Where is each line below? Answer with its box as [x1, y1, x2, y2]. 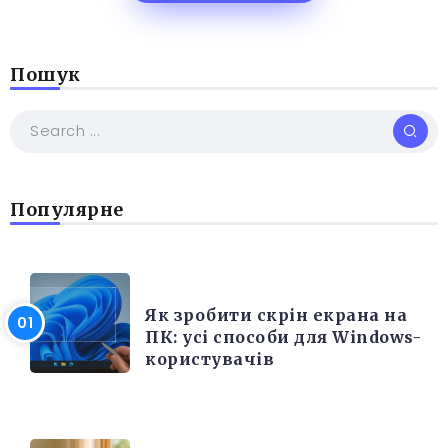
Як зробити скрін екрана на [145, 304, 407, 325]
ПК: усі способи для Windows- [145, 326, 421, 347]
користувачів [145, 348, 274, 369]
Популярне [10, 198, 124, 221]
